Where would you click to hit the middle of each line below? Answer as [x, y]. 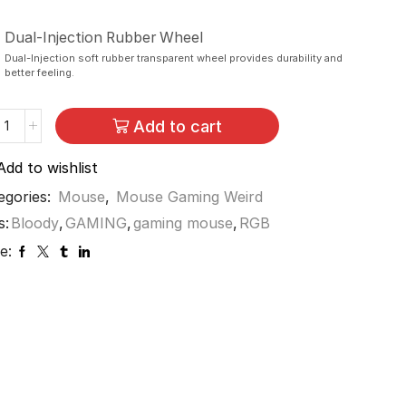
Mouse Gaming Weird [190, 196]
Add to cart [177, 126]
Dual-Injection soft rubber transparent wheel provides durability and [174, 58]
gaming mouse [184, 222]
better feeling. [40, 72]
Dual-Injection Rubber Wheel [104, 37]
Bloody [35, 222]
